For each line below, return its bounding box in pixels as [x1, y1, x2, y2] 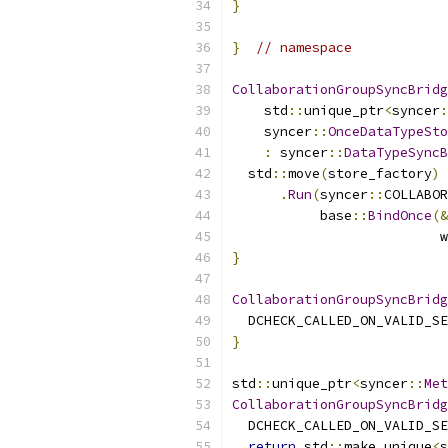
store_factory [328, 165, 432, 182]
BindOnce [368, 207, 432, 224]
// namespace [256, 39, 352, 56]
